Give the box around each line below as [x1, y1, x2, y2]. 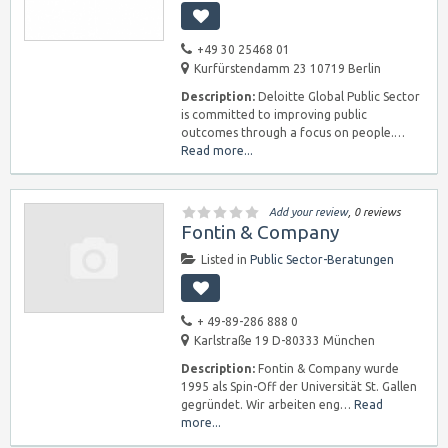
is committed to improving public [181, 108, 367, 121]
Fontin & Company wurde [255, 362, 399, 375]
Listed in [201, 253, 250, 266]
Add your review [269, 206, 348, 218]
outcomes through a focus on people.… [181, 126, 405, 139]
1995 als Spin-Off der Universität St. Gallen [181, 380, 417, 393]
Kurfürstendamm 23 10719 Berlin [194, 62, 381, 75]
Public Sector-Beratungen [250, 253, 394, 266]
